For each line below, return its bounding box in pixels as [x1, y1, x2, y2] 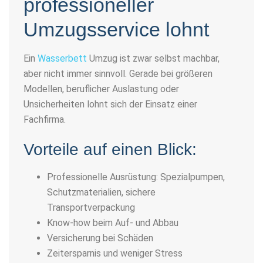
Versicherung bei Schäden [47, 232, 153, 244]
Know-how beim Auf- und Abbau [47, 217, 178, 228]
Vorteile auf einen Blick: [23, 140, 197, 159]
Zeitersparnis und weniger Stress [47, 247, 183, 259]
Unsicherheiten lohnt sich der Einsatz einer [23, 98, 197, 110]
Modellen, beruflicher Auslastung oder [23, 83, 179, 95]
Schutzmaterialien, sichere [47, 186, 156, 198]
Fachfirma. [23, 113, 66, 125]
